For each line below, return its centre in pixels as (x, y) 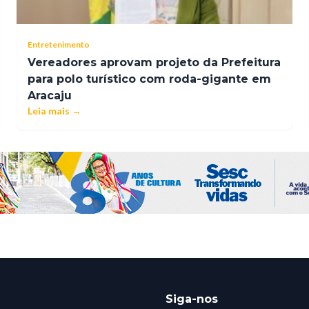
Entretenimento (59, 44)
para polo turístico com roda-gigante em (149, 79)
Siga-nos (192, 299)
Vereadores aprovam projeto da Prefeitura (154, 62)
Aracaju (50, 95)
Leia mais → (54, 110)
